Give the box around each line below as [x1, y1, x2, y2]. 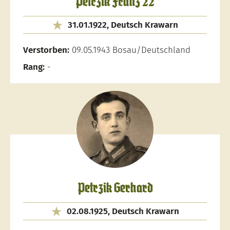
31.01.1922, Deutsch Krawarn [67, 20, 178, 30]
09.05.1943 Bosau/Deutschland [69, 45, 190, 55]
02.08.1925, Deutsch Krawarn [66, 206, 179, 217]
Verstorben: [23, 45, 69, 55]
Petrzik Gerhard [77, 182, 153, 195]
